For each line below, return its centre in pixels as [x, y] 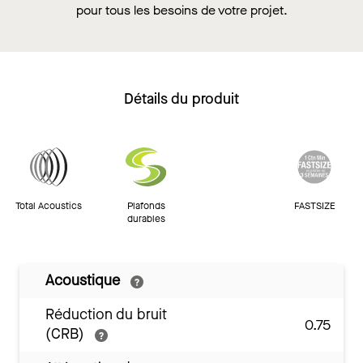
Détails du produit [181, 99]
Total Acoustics [49, 206]
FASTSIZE [314, 206]
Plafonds [146, 206]
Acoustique [85, 281]
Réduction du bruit [106, 315]
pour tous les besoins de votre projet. [181, 11]
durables [146, 219]
